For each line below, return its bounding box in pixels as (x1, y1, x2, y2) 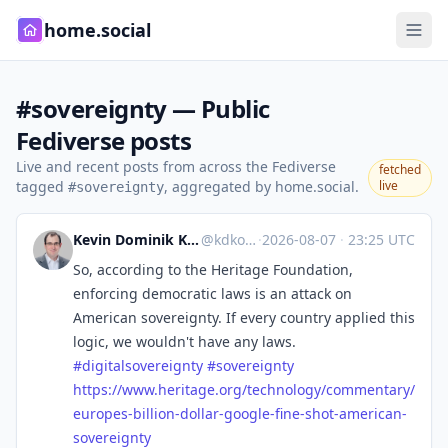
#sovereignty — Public (16, 92, 270, 125)
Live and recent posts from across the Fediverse (16, 157, 336, 176)
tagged (16, 177, 68, 196)
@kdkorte (245, 230, 257, 249)
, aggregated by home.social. (164, 177, 359, 196)
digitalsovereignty (82, 356, 203, 375)
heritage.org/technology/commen (158, 380, 384, 399)
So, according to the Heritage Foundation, (73, 260, 353, 279)
